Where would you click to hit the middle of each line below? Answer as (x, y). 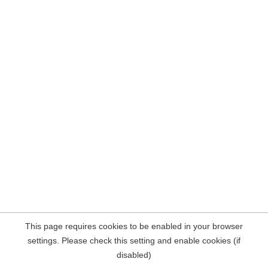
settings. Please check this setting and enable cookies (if (134, 240)
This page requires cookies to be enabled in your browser (134, 226)
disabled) (134, 255)
